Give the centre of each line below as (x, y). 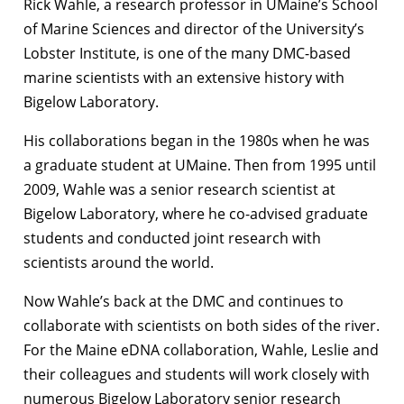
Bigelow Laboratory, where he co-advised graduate (196, 213)
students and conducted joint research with (172, 238)
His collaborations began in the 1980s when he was (197, 140)
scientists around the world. (119, 262)
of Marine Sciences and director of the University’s (194, 28)
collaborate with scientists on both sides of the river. (202, 325)
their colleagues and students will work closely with (197, 374)
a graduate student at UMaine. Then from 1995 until (200, 165)
